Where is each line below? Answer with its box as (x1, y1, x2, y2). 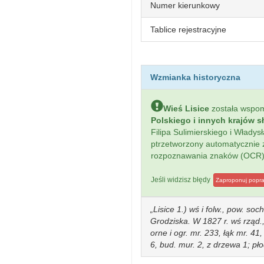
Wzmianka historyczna (150, 72, 240, 82)
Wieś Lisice (163, 104, 209, 113)
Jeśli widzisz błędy (151, 176, 212, 184)
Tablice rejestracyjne (150, 25, 226, 34)
